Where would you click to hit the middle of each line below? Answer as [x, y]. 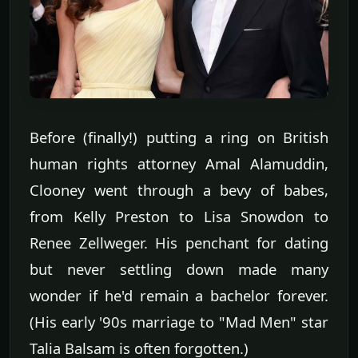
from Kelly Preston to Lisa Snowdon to [179, 216]
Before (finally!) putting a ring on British [179, 137]
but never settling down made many [179, 268]
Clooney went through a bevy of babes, [179, 189]
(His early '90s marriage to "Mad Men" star [179, 321]
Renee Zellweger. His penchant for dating [179, 242]
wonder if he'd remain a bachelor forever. [179, 295]
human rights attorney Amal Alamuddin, [179, 163]
